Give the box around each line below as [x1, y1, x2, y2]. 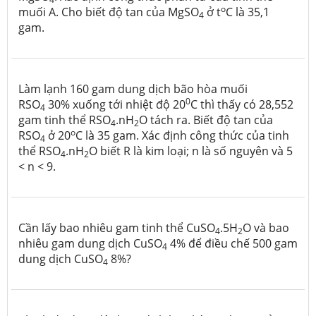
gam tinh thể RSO [18, 111, 111, 128]
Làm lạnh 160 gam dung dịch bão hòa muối [18, 80, 248, 97]
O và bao [243, 219, 289, 236]
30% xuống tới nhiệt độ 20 [45, 96, 186, 112]
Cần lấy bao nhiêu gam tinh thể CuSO [18, 219, 215, 236]
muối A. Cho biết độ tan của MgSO [18, 4, 199, 20]
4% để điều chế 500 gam [167, 235, 298, 251]
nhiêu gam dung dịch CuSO [18, 235, 162, 251]
